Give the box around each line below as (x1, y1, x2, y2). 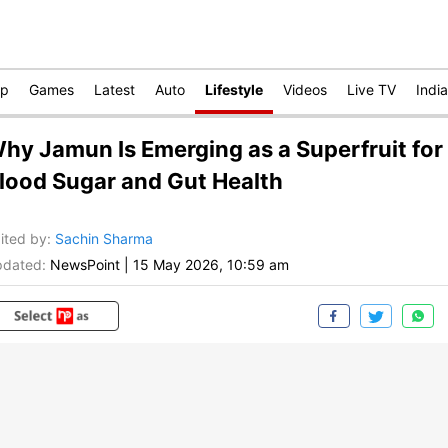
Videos (283, 81, 327, 98)
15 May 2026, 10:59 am (133, 256, 289, 274)
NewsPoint (50, 256, 120, 274)
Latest (94, 81, 135, 98)
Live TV (347, 81, 396, 98)
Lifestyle (205, 81, 263, 98)
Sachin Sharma (55, 230, 153, 248)
